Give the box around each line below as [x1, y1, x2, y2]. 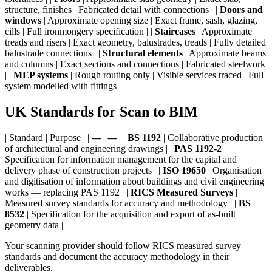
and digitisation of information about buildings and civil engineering [5, 176, 264, 187]
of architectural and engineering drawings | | [5, 143, 174, 154]
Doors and [220, 4, 263, 15]
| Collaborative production [161, 132, 263, 143]
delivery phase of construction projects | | [5, 165, 163, 176]
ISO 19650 [163, 165, 206, 176]
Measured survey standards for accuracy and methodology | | [5, 198, 239, 209]
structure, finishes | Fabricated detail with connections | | [5, 4, 220, 15]
